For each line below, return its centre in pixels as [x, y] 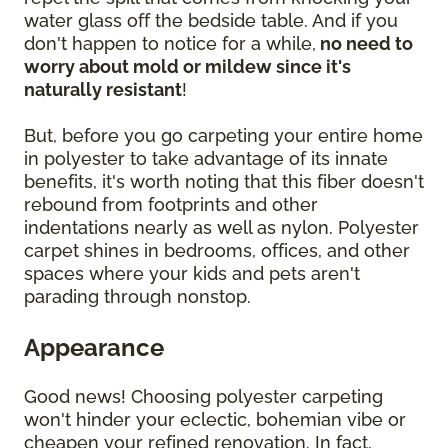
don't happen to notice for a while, [170, 44]
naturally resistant [103, 90]
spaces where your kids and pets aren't [192, 274]
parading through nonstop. [137, 297]
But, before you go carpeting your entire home [223, 136]
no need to [364, 44]
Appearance [94, 348]
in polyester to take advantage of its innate [206, 159]
